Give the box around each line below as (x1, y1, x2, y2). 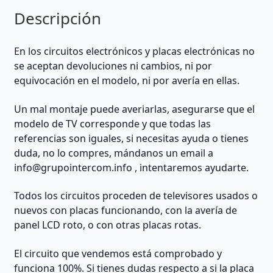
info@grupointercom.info (13, 160, 132, 174)
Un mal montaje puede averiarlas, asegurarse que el (13, 102, 255, 116)
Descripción (13, 7, 101, 30)
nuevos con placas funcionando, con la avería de (13, 204, 237, 218)
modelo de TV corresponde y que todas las (13, 116, 211, 130)
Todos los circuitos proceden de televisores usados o (13, 189, 258, 203)
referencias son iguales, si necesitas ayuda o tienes (13, 131, 249, 145)
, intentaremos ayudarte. (132, 160, 249, 174)
